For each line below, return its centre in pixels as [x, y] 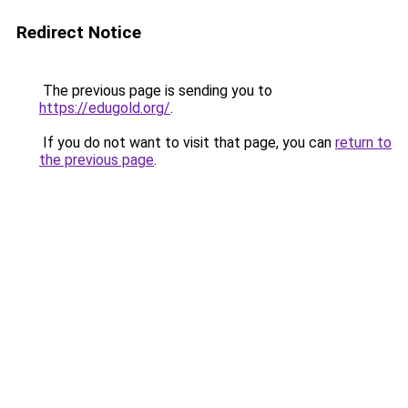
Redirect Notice [79, 32]
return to [363, 143]
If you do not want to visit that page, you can [187, 143]
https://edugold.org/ [105, 108]
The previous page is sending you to [156, 91]
